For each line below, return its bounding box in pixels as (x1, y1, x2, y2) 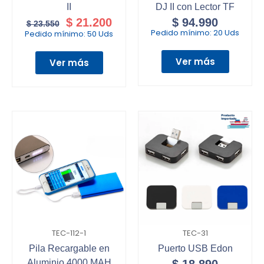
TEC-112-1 (52, 227, 86, 239)
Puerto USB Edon (157, 243, 233, 254)
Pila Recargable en (28, 243, 110, 254)
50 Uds (87, 28, 113, 40)
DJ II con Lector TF (156, 2, 235, 12)
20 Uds (213, 27, 239, 39)
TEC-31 (182, 227, 208, 239)
